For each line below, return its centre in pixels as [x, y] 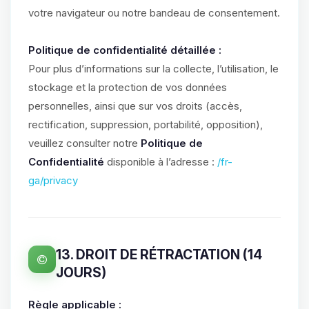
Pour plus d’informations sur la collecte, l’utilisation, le [153, 69]
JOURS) [81, 272]
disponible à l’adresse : [161, 162]
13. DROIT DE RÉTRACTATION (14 [159, 255]
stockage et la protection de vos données [128, 87]
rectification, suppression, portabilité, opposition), [146, 124]
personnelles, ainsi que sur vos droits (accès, [135, 106]
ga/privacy [53, 180]
